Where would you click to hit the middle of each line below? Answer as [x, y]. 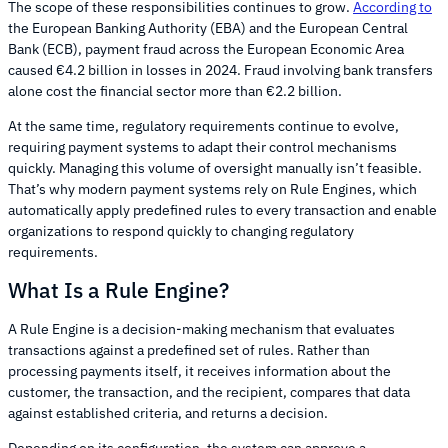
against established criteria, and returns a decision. [168, 412]
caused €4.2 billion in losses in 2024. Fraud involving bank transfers [220, 69]
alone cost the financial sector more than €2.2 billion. [175, 90]
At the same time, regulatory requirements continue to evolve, [203, 125]
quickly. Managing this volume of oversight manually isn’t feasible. [215, 167]
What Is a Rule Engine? [118, 290]
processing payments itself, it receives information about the [199, 370]
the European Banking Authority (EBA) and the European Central [208, 27]
